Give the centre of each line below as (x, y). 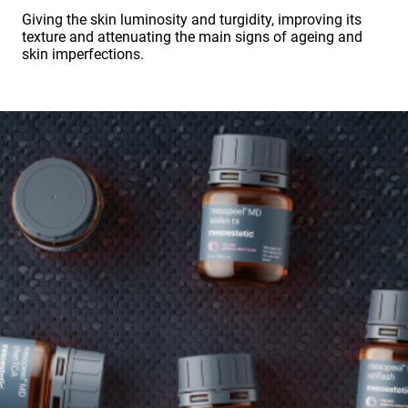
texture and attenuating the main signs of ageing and (192, 36)
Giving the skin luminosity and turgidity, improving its (192, 19)
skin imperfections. (83, 54)
